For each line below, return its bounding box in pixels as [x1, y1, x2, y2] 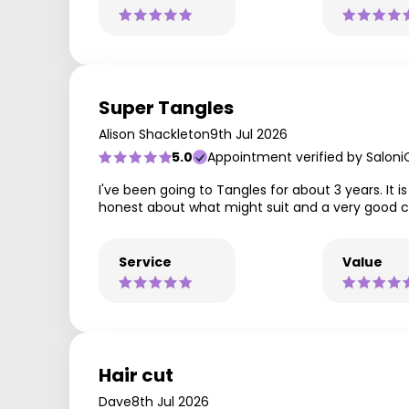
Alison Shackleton [99, 125, 210, 143]
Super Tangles [99, 95, 234, 121]
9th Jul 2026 [210, 125, 288, 143]
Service [119, 253, 172, 271]
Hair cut [99, 362, 173, 388]
